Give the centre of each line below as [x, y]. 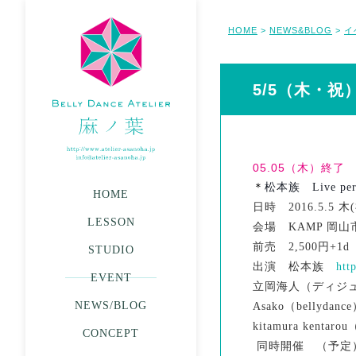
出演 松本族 [294, 267]
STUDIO [111, 250]
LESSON [111, 222]
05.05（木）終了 [299, 168]
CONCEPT [111, 333]
